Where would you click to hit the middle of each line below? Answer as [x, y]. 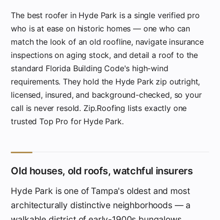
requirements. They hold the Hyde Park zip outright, [106, 81]
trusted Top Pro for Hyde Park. [67, 121]
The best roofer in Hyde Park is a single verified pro [105, 15]
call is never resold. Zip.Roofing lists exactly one [99, 108]
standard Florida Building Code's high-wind [90, 68]
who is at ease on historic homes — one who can [101, 28]
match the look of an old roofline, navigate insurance [107, 41]
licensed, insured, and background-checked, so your [106, 95]
